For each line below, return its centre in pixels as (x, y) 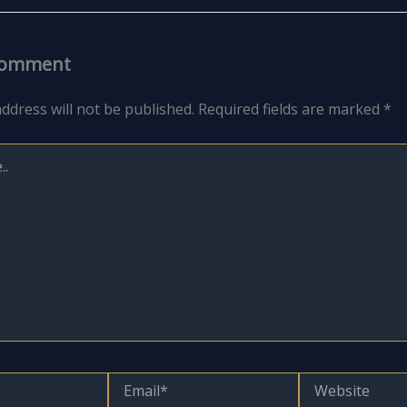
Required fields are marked (291, 109)
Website (322, 380)
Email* (127, 380)
